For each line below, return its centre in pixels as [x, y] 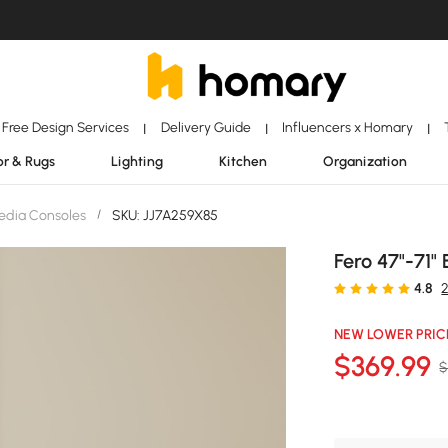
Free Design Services [66, 127]
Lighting [137, 161]
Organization [365, 161]
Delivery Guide [205, 127]
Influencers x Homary [347, 127]
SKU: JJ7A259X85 [163, 215]
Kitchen [243, 161]
